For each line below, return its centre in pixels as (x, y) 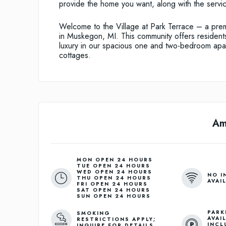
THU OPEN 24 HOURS (114, 178)
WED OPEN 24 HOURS (114, 172)
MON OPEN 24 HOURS (115, 160)
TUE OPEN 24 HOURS (113, 166)
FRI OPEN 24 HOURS (112, 184)
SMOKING (93, 213)
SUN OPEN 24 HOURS (114, 196)
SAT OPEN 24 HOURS (113, 190)
